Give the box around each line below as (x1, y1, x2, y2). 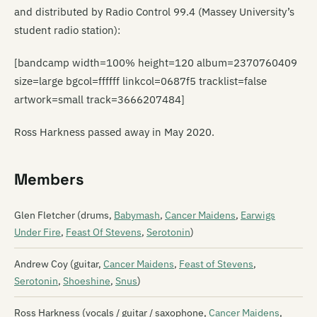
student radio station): (14, 23, 120, 37)
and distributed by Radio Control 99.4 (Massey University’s (14, 5, 294, 18)
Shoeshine (63, 275, 110, 287)
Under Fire (14, 226, 61, 238)
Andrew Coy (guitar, (14, 258, 103, 270)
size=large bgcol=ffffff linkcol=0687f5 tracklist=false (14, 74, 267, 88)
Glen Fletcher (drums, (14, 209, 114, 221)
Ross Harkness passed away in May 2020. (14, 125, 214, 139)
